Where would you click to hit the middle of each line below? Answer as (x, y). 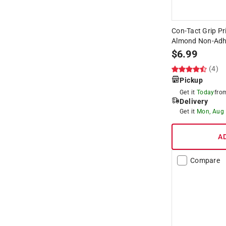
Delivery (194, 101)
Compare (205, 160)
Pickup (191, 80)
